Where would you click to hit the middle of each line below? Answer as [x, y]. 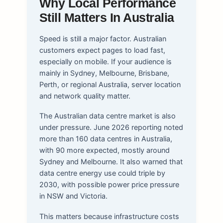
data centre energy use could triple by [102, 173]
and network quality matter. [85, 96]
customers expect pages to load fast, [102, 50]
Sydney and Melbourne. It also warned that [111, 162]
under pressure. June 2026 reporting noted [111, 127]
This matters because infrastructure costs [109, 216]
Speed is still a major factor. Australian [103, 38]
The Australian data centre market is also [107, 116]
